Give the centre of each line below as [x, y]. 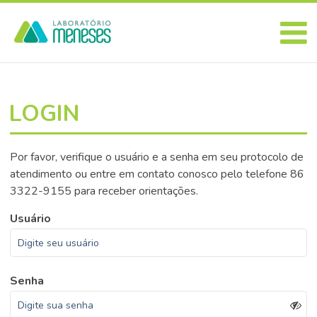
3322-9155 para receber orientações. [104, 191]
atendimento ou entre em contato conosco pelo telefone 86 [157, 174]
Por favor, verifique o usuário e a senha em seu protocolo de [157, 157]
